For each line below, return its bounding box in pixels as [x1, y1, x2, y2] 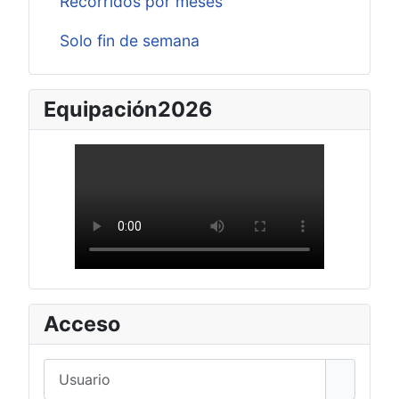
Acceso [44, 311, 120, 338]
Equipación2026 [44, 96, 213, 123]
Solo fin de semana [59, 30, 199, 50]
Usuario [43, 360, 94, 379]
